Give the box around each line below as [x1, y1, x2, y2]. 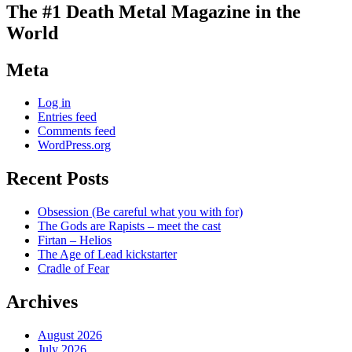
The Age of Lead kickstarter [38, 247, 177, 262]
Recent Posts [6, 168, 108, 189]
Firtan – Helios [38, 233, 112, 247]
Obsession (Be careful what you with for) [38, 205, 243, 219]
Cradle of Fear [38, 262, 109, 276]
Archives [6, 291, 78, 313]
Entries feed [38, 110, 97, 124]
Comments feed [38, 124, 115, 138]
